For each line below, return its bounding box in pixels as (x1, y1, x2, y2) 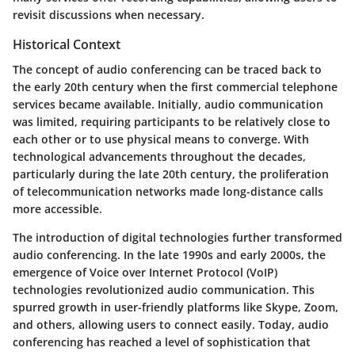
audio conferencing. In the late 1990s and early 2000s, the (13, 247, 326, 263)
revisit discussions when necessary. (13, 7, 204, 23)
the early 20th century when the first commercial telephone (13, 79, 338, 95)
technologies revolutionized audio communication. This (13, 282, 315, 298)
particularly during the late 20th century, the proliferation (13, 166, 329, 182)
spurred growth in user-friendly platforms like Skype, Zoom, (13, 300, 338, 315)
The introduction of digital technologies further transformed (13, 230, 342, 246)
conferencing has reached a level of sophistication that (13, 334, 311, 350)
